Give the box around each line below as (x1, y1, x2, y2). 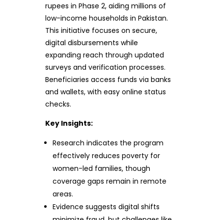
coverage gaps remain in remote (53, 176, 167, 186)
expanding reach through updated (45, 50, 164, 60)
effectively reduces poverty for (53, 151, 161, 161)
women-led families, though (53, 164, 151, 173)
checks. (45, 99, 71, 109)
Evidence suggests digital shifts (53, 202, 160, 212)
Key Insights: (45, 118, 93, 128)
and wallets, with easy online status (45, 87, 166, 97)
